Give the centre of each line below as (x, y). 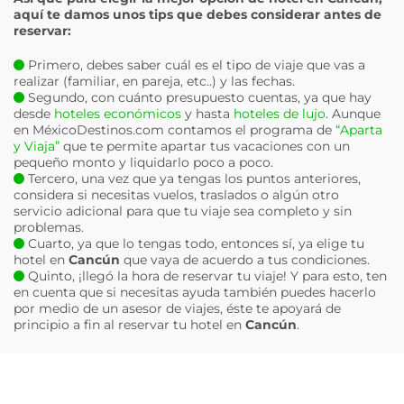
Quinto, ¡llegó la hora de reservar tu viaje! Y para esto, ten (206, 276)
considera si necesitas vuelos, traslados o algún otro (176, 195)
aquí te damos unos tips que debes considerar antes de (197, 14)
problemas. (49, 227)
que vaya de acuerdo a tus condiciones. (245, 260)
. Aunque (353, 114)
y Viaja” (37, 146)
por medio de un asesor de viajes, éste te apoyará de (177, 308)
